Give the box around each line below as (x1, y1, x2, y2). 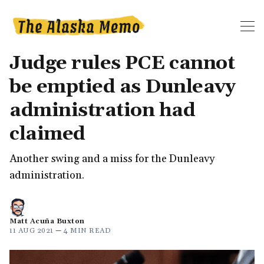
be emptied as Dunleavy (9, 74, 235, 99)
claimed (9, 121, 85, 146)
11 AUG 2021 (9, 226, 54, 235)
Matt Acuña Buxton (9, 216, 85, 226)
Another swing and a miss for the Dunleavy (9, 151, 214, 166)
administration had (9, 98, 195, 123)
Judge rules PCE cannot (9, 51, 235, 75)
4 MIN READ (64, 226, 111, 235)
